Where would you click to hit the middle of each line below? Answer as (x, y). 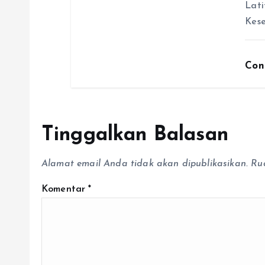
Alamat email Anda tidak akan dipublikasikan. (145, 164)
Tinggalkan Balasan (135, 135)
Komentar (65, 190)
